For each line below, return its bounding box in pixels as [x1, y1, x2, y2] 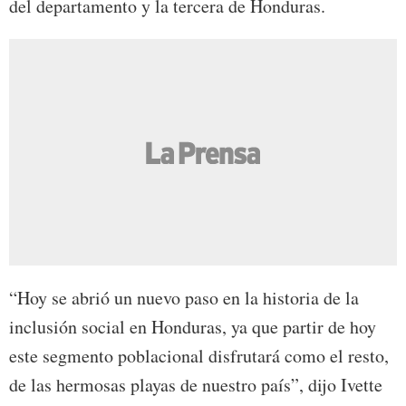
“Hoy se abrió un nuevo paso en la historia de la [9, 285, 359, 310]
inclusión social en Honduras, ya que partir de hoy [9, 314, 376, 339]
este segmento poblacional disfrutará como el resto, [9, 343, 389, 368]
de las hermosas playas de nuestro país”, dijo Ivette [9, 372, 382, 397]
